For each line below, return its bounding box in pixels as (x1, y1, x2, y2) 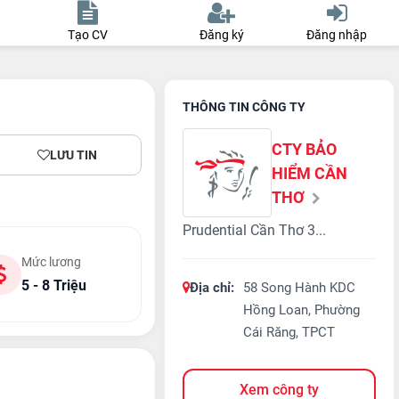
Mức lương (20, 255, 81, 269)
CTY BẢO (272, 139, 338, 159)
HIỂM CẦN (272, 163, 348, 183)
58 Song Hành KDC (243, 280, 356, 296)
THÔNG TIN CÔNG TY (183, 100, 306, 114)
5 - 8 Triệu (20, 277, 86, 294)
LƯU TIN (49, 148, 97, 162)
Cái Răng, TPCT (243, 324, 336, 340)
